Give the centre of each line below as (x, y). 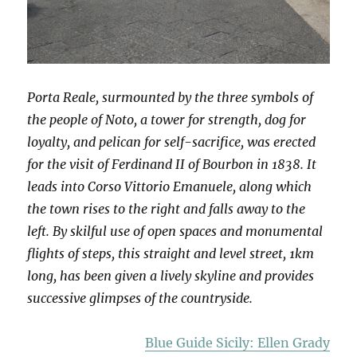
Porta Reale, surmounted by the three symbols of (171, 97)
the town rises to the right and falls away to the (167, 208)
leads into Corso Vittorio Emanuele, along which (170, 186)
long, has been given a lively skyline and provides (171, 275)
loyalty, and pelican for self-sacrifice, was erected (172, 141)
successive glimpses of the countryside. (140, 298)
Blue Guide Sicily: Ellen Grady (237, 342)
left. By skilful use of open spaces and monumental (175, 231)
